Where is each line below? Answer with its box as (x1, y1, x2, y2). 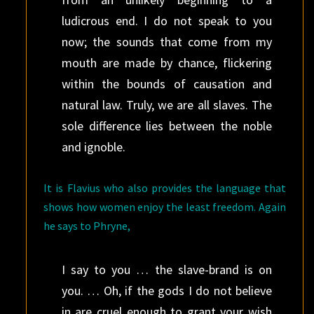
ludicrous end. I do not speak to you (61, 13, 272, 29)
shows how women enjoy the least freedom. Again (43, 200, 286, 214)
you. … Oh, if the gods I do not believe (61, 282, 272, 299)
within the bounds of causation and (61, 76, 272, 92)
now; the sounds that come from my (61, 34, 272, 50)
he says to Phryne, (43, 219, 131, 233)
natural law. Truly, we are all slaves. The (61, 97, 272, 113)
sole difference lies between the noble (61, 118, 272, 134)
